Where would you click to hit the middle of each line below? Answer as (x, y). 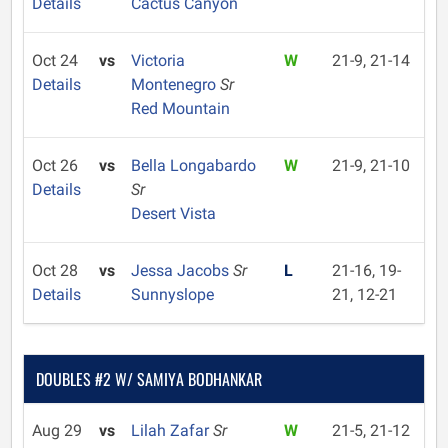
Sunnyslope (172, 294)
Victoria (157, 60)
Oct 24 (55, 60)
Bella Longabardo (193, 165)
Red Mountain (180, 108)
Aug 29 (57, 430)
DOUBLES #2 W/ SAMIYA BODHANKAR (149, 379)
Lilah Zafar (171, 430)
